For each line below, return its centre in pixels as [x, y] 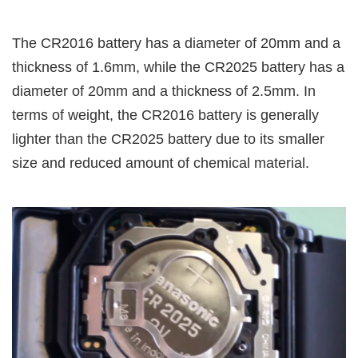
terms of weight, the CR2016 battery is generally [165, 115]
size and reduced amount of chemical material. [161, 163]
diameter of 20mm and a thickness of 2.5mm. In [164, 91]
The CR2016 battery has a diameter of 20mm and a [176, 43]
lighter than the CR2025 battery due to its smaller [168, 139]
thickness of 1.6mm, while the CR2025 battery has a [178, 67]
